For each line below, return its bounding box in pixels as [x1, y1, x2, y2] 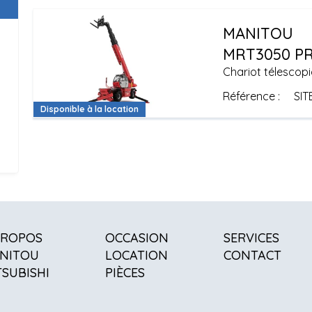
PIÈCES [104, 265, 145, 281]
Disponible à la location [40, 104, 139, 114]
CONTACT [224, 247, 282, 263]
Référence [222, 89, 278, 103]
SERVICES [224, 230, 280, 246]
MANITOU [222, 24, 293, 43]
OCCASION [104, 230, 169, 246]
